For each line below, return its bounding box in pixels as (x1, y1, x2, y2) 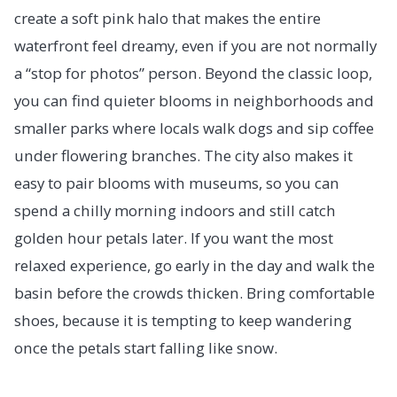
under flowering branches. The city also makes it (14, 144, 353, 166)
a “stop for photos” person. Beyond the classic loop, (14, 62, 372, 83)
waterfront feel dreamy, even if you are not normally (14, 35, 377, 56)
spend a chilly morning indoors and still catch (14, 199, 336, 221)
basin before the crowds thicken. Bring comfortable (14, 282, 375, 303)
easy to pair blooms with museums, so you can (14, 172, 339, 193)
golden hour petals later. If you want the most (14, 227, 333, 248)
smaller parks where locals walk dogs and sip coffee (14, 117, 374, 138)
